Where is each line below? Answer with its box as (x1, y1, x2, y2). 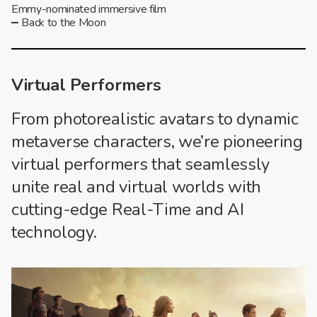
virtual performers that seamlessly (11, 152, 270, 175)
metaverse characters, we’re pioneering (11, 129, 303, 153)
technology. (11, 220, 97, 243)
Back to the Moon (21, 15, 106, 31)
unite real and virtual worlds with (11, 175, 262, 198)
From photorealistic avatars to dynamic (11, 107, 299, 130)
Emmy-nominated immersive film (11, 1, 166, 18)
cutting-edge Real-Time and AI (11, 197, 244, 221)
